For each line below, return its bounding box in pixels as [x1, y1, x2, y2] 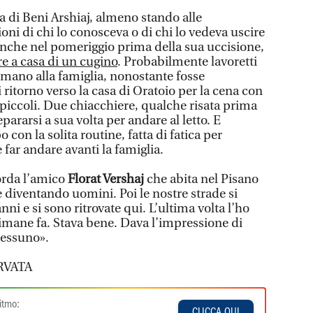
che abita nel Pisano [147, 172, 259, 187]
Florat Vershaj [68, 172, 147, 187]
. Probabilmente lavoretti [117, 54, 257, 70]
